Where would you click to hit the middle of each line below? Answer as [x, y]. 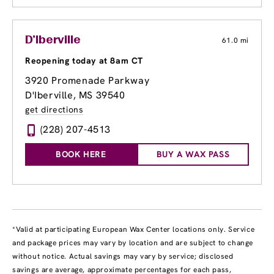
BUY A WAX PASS [193, 154]
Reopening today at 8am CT [84, 61]
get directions [54, 110]
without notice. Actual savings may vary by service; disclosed [123, 257]
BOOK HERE [81, 154]
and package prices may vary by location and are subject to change [133, 243]
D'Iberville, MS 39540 [75, 95]
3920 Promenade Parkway [87, 81]
